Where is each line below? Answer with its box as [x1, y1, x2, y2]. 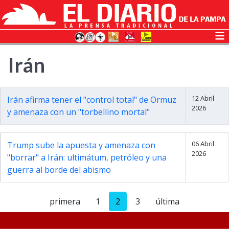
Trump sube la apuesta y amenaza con [7, 140, 155, 151]
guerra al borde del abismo [7, 164, 111, 175]
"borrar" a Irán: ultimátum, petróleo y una [7, 152, 167, 163]
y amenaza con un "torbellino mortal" [7, 106, 150, 118]
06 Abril [192, 139, 214, 148]
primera [50, 196, 80, 207]
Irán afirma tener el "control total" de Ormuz [7, 94, 176, 105]
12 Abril [192, 94, 214, 103]
